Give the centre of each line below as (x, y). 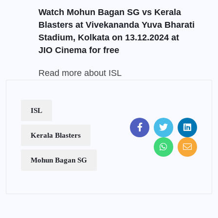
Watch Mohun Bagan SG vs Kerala (110, 12)
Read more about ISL (80, 73)
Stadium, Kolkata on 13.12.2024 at (109, 38)
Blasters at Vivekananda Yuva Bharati (117, 25)
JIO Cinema (63, 50)
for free (103, 50)
